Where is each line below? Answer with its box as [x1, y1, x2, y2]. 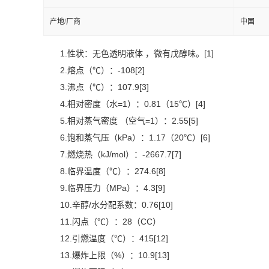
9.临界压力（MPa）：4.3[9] [60, 183, 165, 193]
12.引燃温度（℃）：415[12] [60, 234, 168, 243]
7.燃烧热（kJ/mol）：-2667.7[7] [60, 150, 181, 159]
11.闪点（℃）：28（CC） [60, 217, 161, 226]
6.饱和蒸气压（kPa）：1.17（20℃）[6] [60, 133, 210, 142]
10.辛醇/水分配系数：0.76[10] [60, 200, 173, 210]
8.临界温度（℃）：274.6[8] [60, 166, 166, 176]
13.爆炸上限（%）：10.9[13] [60, 250, 169, 260]
